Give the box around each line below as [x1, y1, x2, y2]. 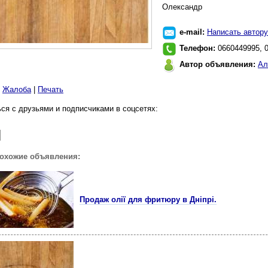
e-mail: [179, 28, 207, 36]
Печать [38, 85, 63, 94]
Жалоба [2, 85, 31, 94]
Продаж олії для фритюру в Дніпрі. [80, 195, 217, 204]
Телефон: [179, 44, 218, 53]
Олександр [162, 2, 202, 11]
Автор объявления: [179, 60, 258, 69]
